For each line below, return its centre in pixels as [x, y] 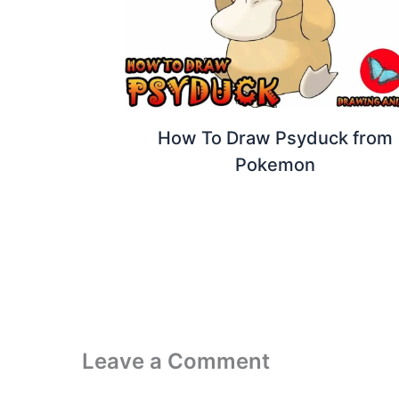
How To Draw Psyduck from [275, 138]
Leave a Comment [176, 361]
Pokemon [275, 165]
